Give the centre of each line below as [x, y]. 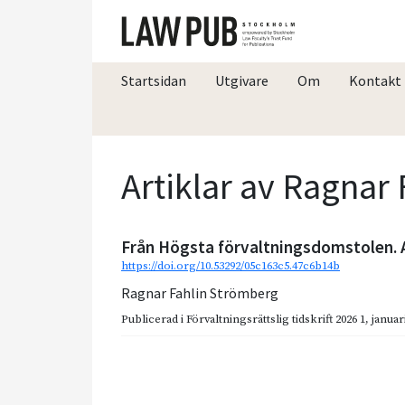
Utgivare [242, 80]
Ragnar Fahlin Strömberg [200, 292]
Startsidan [154, 80]
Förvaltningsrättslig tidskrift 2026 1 [276, 319]
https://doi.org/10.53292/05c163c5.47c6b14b [231, 265]
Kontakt [375, 80]
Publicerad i [154, 319]
